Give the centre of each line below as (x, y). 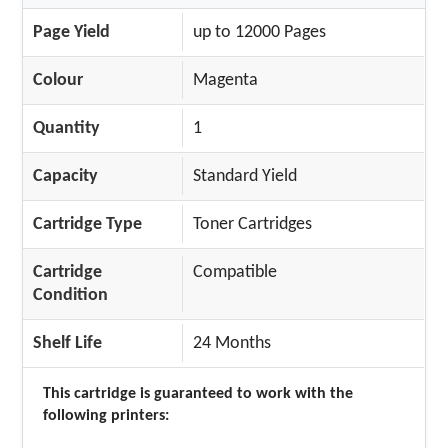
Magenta (226, 80)
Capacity (66, 176)
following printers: (106, 415)
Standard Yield (245, 176)
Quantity (67, 128)
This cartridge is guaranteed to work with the (198, 393)
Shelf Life (68, 343)
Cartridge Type (88, 224)
